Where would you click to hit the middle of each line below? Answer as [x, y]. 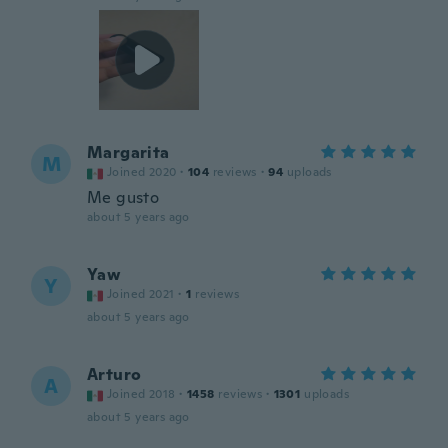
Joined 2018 [141, 394]
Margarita [128, 152]
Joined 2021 [141, 294]
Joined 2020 [142, 172]
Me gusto [123, 197]
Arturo [114, 374]
